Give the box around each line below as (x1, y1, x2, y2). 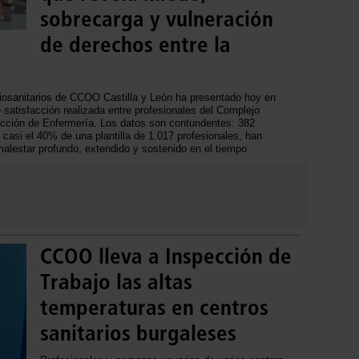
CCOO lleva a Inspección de (40, 243, 292, 269)
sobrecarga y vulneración (40, 6, 273, 32)
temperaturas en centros (40, 294, 268, 321)
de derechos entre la (40, 31, 231, 58)
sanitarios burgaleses (40, 320, 236, 346)
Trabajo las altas (40, 268, 192, 295)
